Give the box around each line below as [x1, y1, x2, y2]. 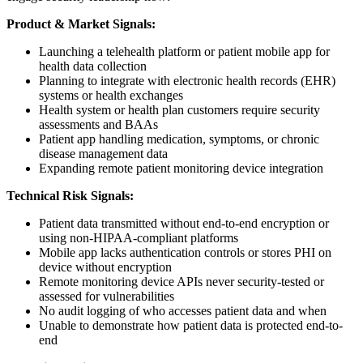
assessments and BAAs [39, 117, 158, 132]
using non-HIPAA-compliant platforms [39, 231, 238, 246]
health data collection [39, 59, 147, 74]
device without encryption [39, 260, 172, 275]
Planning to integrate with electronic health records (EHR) [39, 74, 335, 88]
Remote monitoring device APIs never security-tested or [39, 275, 324, 289]
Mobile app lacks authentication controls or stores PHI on [39, 246, 331, 260]
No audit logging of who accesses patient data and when [39, 304, 327, 318]
